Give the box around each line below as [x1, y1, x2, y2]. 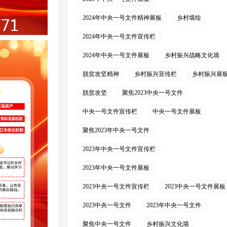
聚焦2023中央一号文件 [122, 89, 183, 96]
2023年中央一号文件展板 [83, 164, 149, 171]
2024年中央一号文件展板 [83, 52, 149, 59]
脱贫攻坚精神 [83, 70, 119, 78]
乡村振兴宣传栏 [134, 70, 177, 78]
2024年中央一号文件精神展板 [83, 14, 162, 21]
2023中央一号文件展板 [165, 183, 225, 190]
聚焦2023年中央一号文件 [83, 127, 149, 134]
